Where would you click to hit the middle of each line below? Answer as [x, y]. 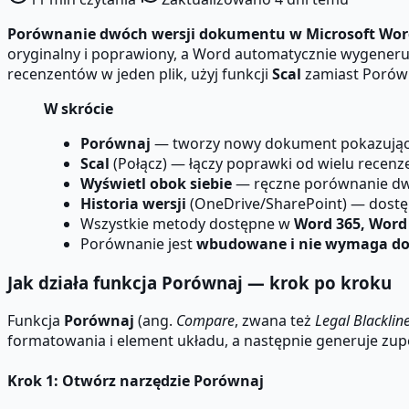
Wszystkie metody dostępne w [187, 223]
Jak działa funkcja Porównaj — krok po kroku [199, 282]
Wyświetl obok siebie [156, 183]
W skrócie [79, 108]
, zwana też [275, 321]
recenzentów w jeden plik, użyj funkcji [140, 73]
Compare [205, 321]
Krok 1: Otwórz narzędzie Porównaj [136, 380]
